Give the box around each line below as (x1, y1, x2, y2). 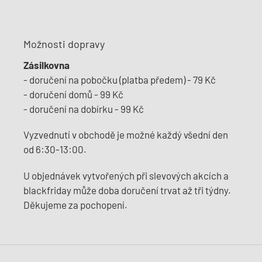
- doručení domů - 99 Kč (23, 88, 123, 100)
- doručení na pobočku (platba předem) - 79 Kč (23, 73, 216, 85)
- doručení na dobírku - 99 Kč (23, 102, 144, 115)
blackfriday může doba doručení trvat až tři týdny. (23, 184, 231, 196)
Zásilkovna (23, 58, 70, 71)
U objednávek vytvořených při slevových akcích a (23, 169, 229, 181)
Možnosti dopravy (23, 37, 105, 51)
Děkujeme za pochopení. (23, 198, 127, 211)
